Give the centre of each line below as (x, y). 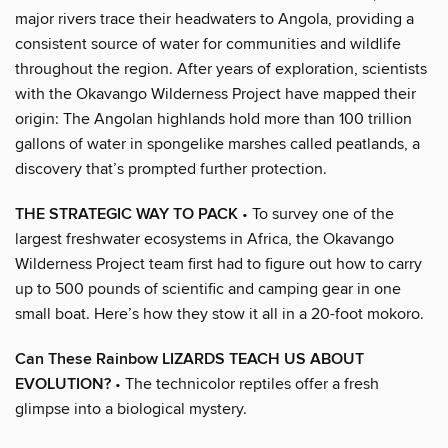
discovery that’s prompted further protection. (171, 168)
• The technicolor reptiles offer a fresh (245, 383)
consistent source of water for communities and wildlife (208, 43)
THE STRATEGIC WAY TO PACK (126, 214)
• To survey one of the (316, 213)
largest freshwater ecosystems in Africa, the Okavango (204, 238)
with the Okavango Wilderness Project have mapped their (215, 93)
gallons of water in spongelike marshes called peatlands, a (217, 143)
